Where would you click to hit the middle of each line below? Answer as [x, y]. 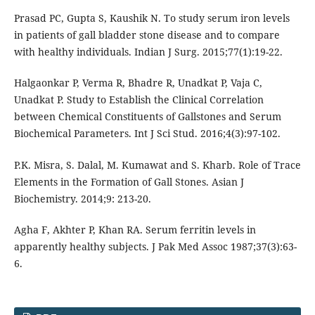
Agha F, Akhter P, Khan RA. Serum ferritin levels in [135, 229]
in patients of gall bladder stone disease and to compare [147, 35]
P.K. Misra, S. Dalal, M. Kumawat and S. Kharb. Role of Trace [157, 165]
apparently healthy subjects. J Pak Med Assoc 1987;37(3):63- [155, 246]
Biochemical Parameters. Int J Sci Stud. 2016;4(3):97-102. [147, 134]
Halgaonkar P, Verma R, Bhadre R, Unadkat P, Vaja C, [138, 83]
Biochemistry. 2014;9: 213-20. [82, 198]
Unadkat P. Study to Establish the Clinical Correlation [139, 100]
